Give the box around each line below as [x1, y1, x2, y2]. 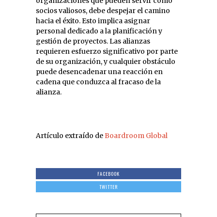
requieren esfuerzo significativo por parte [36, 46, 178, 56]
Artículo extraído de [36, 131, 105, 140]
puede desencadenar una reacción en [36, 67, 163, 76]
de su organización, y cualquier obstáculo [36, 57, 175, 66]
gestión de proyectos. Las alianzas [36, 36, 150, 46]
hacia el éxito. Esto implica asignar [36, 16, 150, 25]
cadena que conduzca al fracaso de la [36, 77, 161, 86]
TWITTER [99, 183, 118, 190]
